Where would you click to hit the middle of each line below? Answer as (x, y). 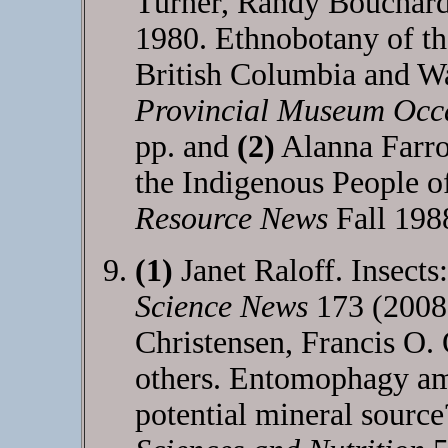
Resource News (231, 218)
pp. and (185, 146)
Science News (221, 306)
